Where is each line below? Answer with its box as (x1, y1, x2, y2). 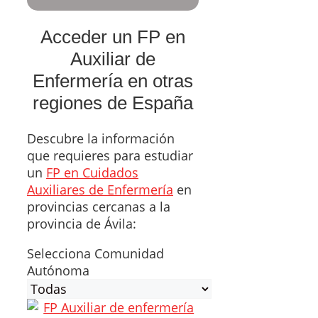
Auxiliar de (70, 48, 156, 70)
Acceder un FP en (40, 26, 186, 48)
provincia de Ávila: (27, 214, 136, 232)
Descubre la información (27, 129, 175, 147)
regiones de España (33, 92, 194, 114)
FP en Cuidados (46, 163, 138, 181)
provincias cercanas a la (27, 197, 170, 215)
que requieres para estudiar (27, 146, 193, 164)
